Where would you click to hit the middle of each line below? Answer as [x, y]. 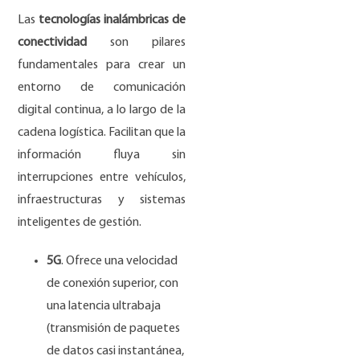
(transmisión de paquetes [114, 328]
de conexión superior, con [113, 283]
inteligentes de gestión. [80, 222]
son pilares [137, 42]
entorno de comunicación [102, 87]
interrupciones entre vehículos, [102, 177]
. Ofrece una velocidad [120, 261]
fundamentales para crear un [102, 65]
